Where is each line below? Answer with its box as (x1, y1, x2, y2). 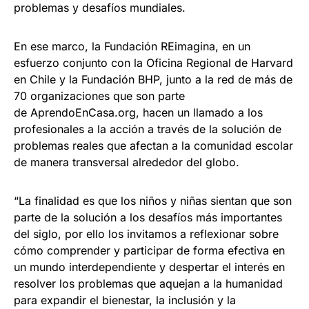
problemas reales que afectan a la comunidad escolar (14, 139, 293, 152)
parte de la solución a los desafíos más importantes (14, 210, 282, 224)
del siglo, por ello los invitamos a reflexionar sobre (14, 227, 279, 241)
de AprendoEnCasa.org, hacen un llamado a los (14, 106, 263, 119)
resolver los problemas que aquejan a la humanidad (14, 277, 283, 290)
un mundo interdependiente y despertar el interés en (14, 260, 285, 274)
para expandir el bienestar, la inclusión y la (14, 293, 236, 307)
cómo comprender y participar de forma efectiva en (14, 243, 285, 257)
